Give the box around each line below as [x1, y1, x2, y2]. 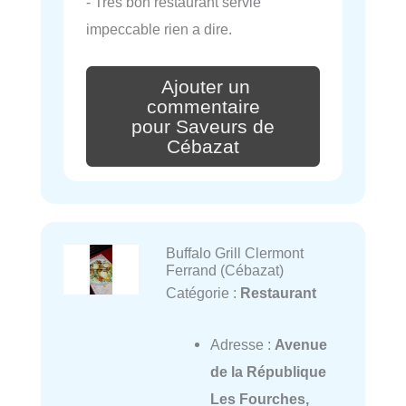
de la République [209, 362, 326, 380]
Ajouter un [161, 75, 250, 98]
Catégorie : [165, 285, 240, 302]
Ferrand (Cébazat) [165, 262, 284, 279]
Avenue [274, 335, 327, 353]
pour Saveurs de [131, 115, 275, 138]
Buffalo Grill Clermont [165, 245, 304, 262]
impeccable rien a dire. [86, 21, 232, 38]
